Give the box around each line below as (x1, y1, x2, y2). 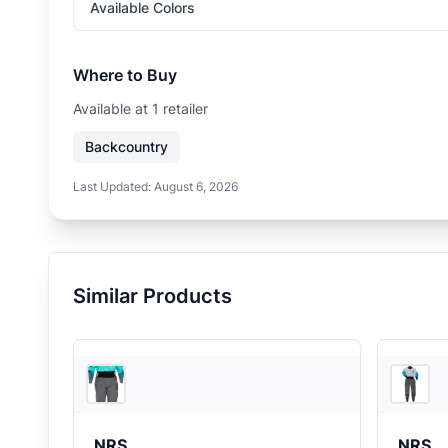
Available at (73, 100, 152, 117)
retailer (159, 100, 208, 117)
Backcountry (85, 138, 168, 155)
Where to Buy (73, 65, 177, 85)
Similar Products (73, 284, 232, 308)
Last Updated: (73, 179, 154, 194)
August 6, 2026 (154, 179, 238, 194)
